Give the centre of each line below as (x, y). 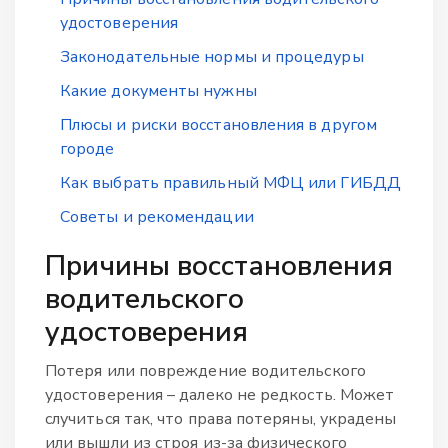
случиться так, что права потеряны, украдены (221, 418)
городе (87, 148)
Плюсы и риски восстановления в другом (218, 124)
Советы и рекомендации (157, 216)
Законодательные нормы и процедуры (212, 56)
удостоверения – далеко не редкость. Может (220, 394)
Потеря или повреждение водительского (205, 370)
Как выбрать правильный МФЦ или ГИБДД (230, 182)
